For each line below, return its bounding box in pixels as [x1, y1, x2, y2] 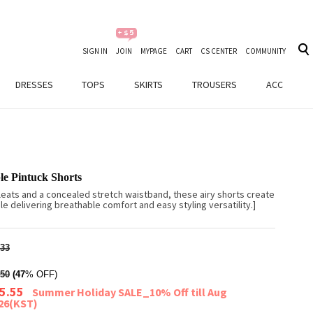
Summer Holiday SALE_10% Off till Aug [32, 285, 227, 299]
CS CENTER [201, 46, 237, 56]
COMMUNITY [245, 46, 286, 56]
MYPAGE [140, 46, 167, 56]
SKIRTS [134, 78, 163, 91]
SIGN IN [82, 46, 108, 56]
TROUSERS [192, 78, 237, 91]
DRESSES [15, 78, 53, 91]
